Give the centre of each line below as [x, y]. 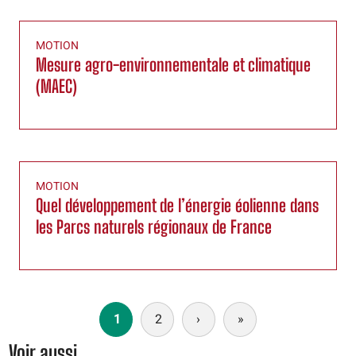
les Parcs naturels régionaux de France [154, 227]
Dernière [268, 320]
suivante [224, 337]
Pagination [37, 311]
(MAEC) [56, 87]
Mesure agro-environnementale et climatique [173, 65]
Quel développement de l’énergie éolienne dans [177, 206]
